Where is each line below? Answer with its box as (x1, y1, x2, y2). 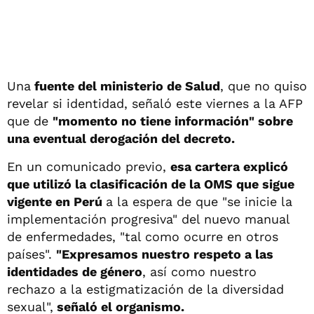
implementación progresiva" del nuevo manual (7, 212, 289, 227)
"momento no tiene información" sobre (53, 114, 293, 129)
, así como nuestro (142, 264, 257, 280)
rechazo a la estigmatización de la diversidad (7, 282, 284, 297)
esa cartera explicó (170, 159, 288, 175)
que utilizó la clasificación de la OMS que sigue (7, 177, 294, 192)
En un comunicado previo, (7, 159, 170, 175)
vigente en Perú (7, 194, 106, 210)
